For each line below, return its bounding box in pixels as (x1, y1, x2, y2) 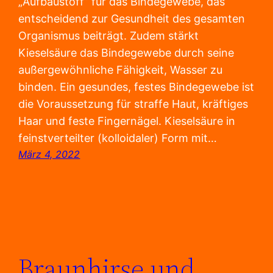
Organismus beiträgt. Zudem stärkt (18, 29, 199, 43)
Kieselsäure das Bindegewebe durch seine (18, 46, 235, 60)
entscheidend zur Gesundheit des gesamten (18, 12, 246, 26)
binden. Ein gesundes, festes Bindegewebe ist (18, 80, 255, 94)
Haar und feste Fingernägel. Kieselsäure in (18, 115, 236, 128)
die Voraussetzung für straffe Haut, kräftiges (18, 97, 249, 111)
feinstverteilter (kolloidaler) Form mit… (18, 132, 218, 145)
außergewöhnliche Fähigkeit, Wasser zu (18, 63, 223, 77)
